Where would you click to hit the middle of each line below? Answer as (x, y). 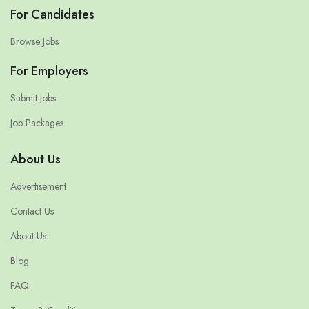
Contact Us (32, 211)
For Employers (49, 71)
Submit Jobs (33, 98)
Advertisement (38, 187)
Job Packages (37, 123)
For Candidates (52, 15)
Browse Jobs (34, 42)
